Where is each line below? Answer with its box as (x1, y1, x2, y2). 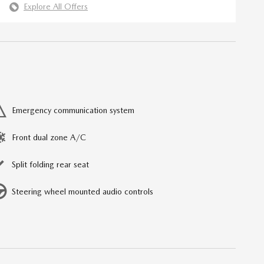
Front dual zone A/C (12, 133, 86, 143)
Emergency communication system (12, 105, 134, 115)
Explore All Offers (24, 2, 88, 11)
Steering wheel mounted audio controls (12, 187, 153, 197)
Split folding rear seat (12, 160, 89, 170)
